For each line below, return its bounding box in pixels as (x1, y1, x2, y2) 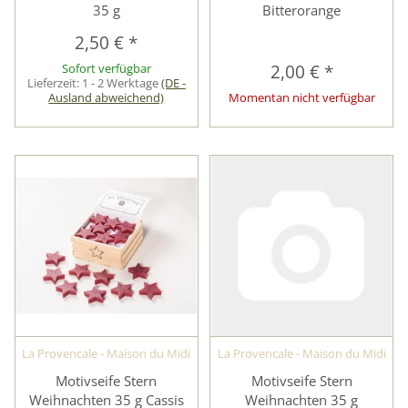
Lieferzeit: (26, 74, 82, 91)
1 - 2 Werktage (81, 74, 161, 91)
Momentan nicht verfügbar (228, 88, 375, 106)
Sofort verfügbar (61, 59, 151, 76)
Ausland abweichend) (48, 88, 165, 106)
